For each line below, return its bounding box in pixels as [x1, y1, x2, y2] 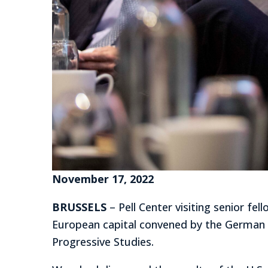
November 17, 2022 [52, 171, 154, 186]
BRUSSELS [52, 199, 106, 214]
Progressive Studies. [52, 234, 154, 249]
